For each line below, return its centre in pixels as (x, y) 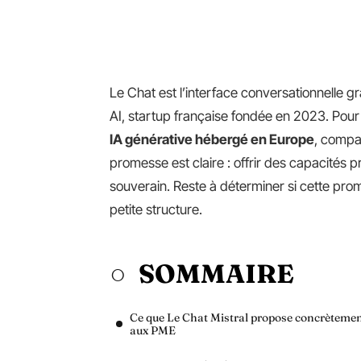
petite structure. (156, 210)
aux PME (153, 330)
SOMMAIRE (216, 274)
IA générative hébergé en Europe (212, 139)
